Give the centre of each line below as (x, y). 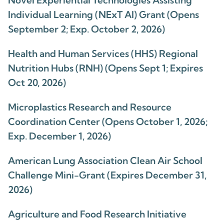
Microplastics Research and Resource (90, 107)
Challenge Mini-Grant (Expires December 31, (107, 175)
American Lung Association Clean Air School (105, 160)
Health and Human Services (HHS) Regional (103, 53)
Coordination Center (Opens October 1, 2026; (108, 121)
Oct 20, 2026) (37, 82)
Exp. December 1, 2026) (59, 136)
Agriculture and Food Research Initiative (97, 214)
